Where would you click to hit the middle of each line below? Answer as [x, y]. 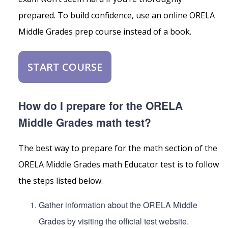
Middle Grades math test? [85, 122]
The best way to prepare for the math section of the [118, 148]
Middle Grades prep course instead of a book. [105, 32]
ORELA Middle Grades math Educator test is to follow [119, 165]
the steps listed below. [61, 181]
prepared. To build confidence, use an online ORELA [117, 16]
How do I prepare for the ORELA [101, 106]
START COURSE [65, 67]
